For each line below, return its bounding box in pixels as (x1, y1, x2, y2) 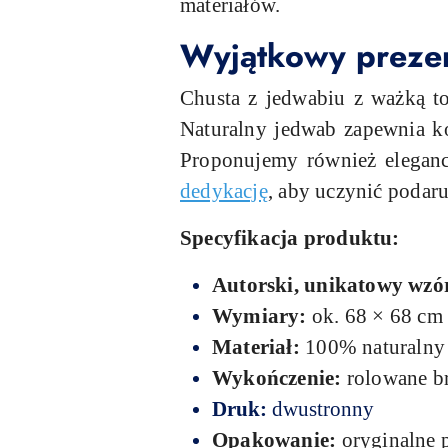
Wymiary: (212, 303, 312, 328)
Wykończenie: (212, 365, 342, 390)
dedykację (180, 178, 268, 203)
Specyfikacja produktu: (180, 225, 400, 250)
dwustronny (272, 396, 374, 421)
